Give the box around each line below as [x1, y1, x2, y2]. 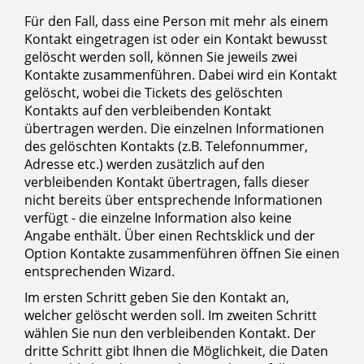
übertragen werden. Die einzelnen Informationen [24, 119, 324, 138]
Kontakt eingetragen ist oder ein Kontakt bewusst [24, 30, 327, 49]
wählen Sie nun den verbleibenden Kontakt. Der [24, 324, 316, 343]
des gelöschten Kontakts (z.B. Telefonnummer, [24, 137, 308, 156]
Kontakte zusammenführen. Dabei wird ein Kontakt [24, 66, 337, 84]
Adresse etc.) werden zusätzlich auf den [24, 155, 265, 174]
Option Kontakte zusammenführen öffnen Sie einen [24, 245, 340, 263]
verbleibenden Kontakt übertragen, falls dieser [24, 173, 310, 192]
